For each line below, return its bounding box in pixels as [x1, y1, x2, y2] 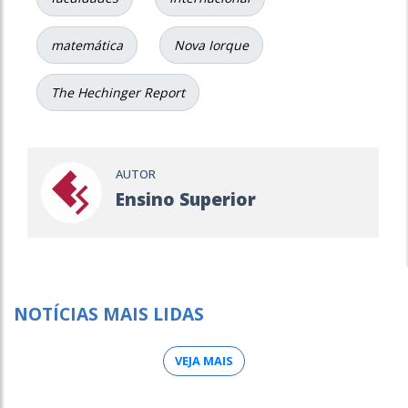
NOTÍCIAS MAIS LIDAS [14, 301, 204, 326]
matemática [51, 36, 123, 55]
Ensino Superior [115, 186, 256, 211]
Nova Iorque [174, 36, 249, 55]
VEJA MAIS [175, 352, 233, 369]
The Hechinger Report [51, 84, 185, 102]
